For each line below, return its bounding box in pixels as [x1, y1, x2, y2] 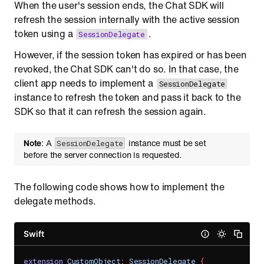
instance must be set [126, 137, 206, 149]
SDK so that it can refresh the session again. [14, 104, 206, 118]
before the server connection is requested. [24, 148, 181, 161]
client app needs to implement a [14, 76, 156, 90]
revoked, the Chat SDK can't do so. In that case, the [14, 62, 239, 76]
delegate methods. [14, 194, 96, 208]
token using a [14, 27, 75, 41]
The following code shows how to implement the [14, 180, 225, 194]
